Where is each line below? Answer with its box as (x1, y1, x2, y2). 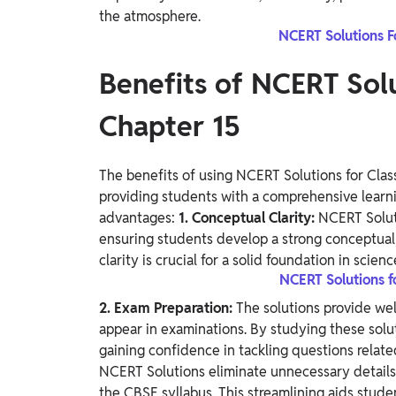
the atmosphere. (99, 7, 201, 27)
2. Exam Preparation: (99, 299, 236, 318)
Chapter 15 (99, 108, 240, 145)
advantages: (99, 209, 179, 228)
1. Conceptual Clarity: (179, 209, 318, 228)
